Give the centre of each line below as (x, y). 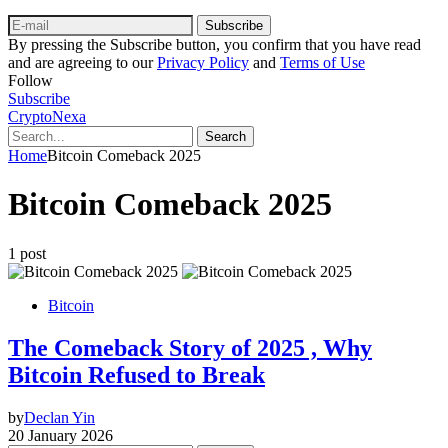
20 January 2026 (60, 435)
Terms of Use (322, 62)
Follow (30, 80)
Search (225, 136)
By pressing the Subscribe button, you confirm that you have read (214, 44)
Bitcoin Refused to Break (136, 374)
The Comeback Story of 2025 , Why (190, 347)
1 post (27, 253)
